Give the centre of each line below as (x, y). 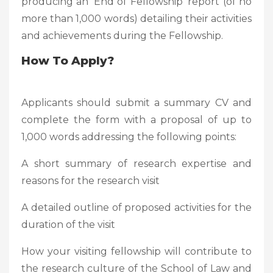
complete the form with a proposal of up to (136, 119)
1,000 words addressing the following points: (129, 136)
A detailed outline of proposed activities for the (136, 207)
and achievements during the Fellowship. (122, 35)
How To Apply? (68, 60)
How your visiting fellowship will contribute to (136, 251)
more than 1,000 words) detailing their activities (136, 18)
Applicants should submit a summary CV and (136, 102)
